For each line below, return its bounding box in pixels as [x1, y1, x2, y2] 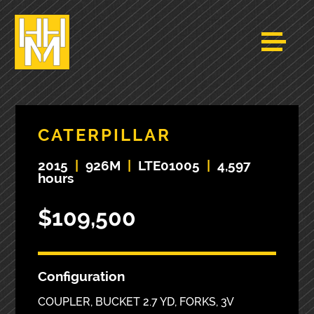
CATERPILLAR [38, 124, 172, 145]
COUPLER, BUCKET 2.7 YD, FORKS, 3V [38, 295, 235, 309]
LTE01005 [138, 157, 200, 173]
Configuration [38, 268, 125, 284]
